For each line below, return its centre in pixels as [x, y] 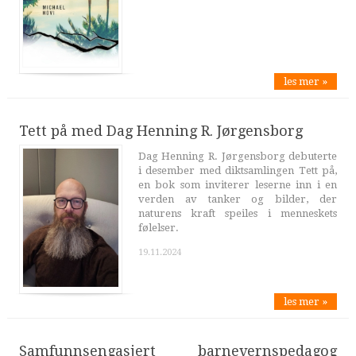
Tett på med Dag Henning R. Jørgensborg [161, 131]
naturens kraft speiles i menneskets [238, 214]
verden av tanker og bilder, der [238, 199]
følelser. [158, 228]
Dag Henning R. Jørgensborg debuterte [238, 157]
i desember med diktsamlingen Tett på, [238, 171]
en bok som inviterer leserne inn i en [238, 185]
